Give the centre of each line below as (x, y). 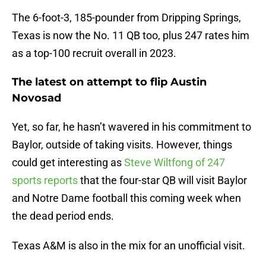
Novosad (37, 98)
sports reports (45, 180)
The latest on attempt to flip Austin (109, 82)
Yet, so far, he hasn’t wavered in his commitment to (132, 127)
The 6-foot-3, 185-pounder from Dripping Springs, (126, 18)
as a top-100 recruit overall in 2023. (94, 53)
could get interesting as (68, 163)
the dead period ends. (63, 216)
